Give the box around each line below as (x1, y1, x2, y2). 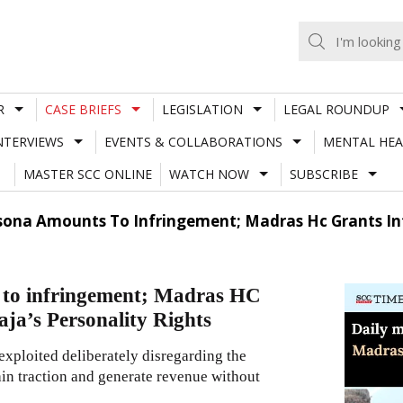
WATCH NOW (168, 165, 249, 183)
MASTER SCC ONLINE (22, 165, 152, 183)
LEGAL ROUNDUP (282, 100, 390, 118)
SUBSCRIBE (289, 165, 358, 183)
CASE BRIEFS (44, 100, 121, 118)
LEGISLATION (161, 100, 243, 118)
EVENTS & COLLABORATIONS (103, 132, 282, 150)
